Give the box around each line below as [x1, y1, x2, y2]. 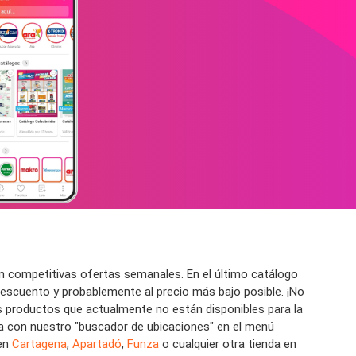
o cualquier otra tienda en [159, 337, 296, 351]
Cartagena [12, 337, 67, 351]
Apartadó [72, 337, 122, 351]
